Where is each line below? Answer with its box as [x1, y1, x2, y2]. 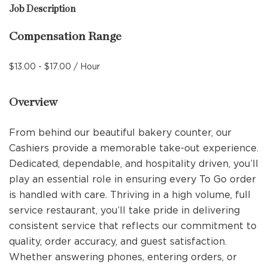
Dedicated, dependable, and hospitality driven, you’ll [9, 158, 258, 169]
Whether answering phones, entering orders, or [9, 251, 237, 262]
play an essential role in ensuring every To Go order [9, 173, 256, 184]
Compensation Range [9, 31, 121, 42]
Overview [9, 96, 57, 108]
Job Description [9, 4, 75, 14]
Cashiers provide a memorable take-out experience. [9, 142, 258, 153]
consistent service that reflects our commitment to [9, 220, 257, 231]
